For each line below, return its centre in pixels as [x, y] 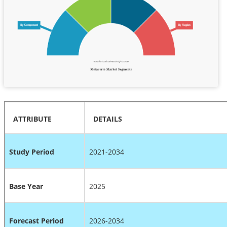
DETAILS [108, 119]
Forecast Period [36, 220]
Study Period [32, 152]
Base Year [26, 186]
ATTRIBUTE [30, 119]
